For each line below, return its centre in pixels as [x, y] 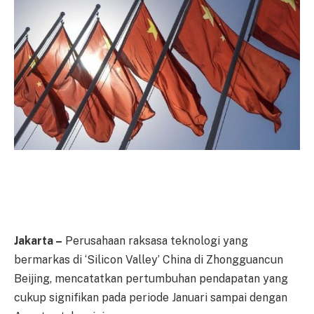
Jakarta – [38, 241]
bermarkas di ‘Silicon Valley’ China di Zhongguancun [149, 260]
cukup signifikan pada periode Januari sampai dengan [151, 298]
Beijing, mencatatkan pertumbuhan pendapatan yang [151, 279]
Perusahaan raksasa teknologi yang [155, 241]
